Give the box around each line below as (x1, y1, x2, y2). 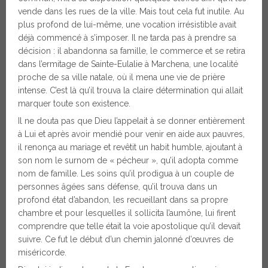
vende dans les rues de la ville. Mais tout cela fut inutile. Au (18, 6, 244, 16)
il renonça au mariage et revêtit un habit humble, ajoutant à (18, 142, 242, 152)
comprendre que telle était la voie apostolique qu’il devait (18, 221, 240, 231)
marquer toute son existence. (18, 98, 130, 108)
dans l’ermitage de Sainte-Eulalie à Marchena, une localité (18, 59, 238, 69)
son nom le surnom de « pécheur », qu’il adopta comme (18, 155, 238, 165)
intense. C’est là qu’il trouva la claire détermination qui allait (18, 85, 243, 95)
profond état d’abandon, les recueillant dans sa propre (18, 194, 228, 205)
